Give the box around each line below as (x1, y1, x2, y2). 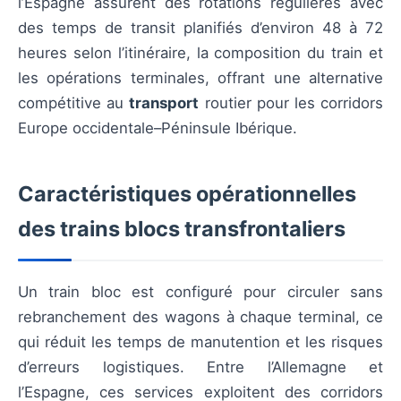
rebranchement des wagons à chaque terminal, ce (18, 308, 383, 326)
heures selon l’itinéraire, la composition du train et (18, 44, 383, 62)
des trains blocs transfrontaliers (18, 216, 346, 242)
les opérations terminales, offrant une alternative (18, 69, 383, 87)
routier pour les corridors (199, 94, 384, 112)
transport (129, 94, 200, 112)
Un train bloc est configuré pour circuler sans (18, 283, 383, 301)
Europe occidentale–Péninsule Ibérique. (18, 119, 297, 137)
